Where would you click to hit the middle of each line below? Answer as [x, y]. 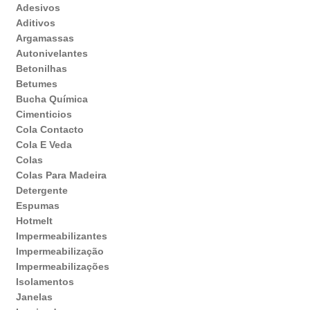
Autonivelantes [52, 54]
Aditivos [35, 23]
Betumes [36, 84]
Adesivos [38, 8]
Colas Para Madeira [61, 175]
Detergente [42, 191]
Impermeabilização [60, 252]
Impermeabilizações [62, 267]
